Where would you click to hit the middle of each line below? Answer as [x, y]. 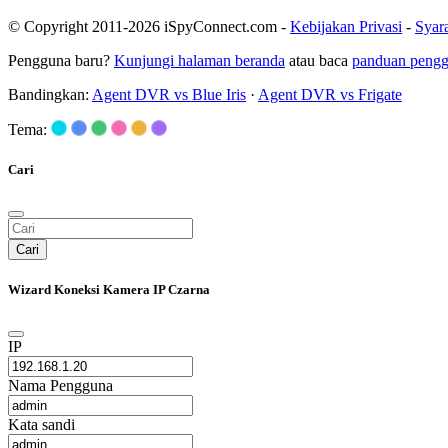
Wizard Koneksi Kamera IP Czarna [109, 289]
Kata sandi [41, 425]
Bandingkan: [50, 95]
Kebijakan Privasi [346, 27]
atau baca [318, 61]
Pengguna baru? [61, 61]
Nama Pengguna [60, 386]
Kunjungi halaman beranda [199, 61]
